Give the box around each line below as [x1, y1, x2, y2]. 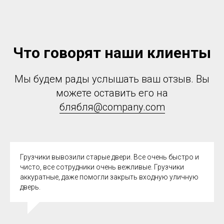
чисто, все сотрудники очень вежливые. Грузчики [20, 162, 184, 171]
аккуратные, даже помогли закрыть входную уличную [20, 172, 198, 181]
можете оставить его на [56, 86, 168, 99]
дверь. [20, 182, 40, 191]
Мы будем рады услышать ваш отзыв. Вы [14, 72, 209, 85]
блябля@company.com [59, 100, 165, 113]
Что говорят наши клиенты [13, 43, 211, 61]
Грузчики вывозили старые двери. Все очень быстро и [20, 152, 199, 161]
